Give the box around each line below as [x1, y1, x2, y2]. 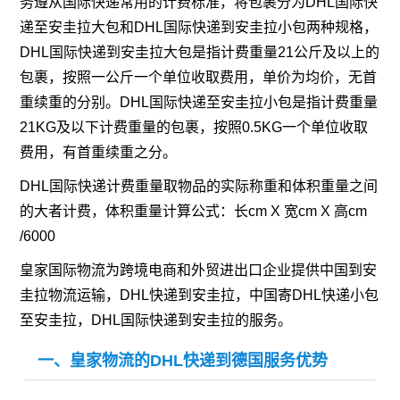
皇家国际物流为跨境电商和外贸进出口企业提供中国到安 [20, 262, 378, 279]
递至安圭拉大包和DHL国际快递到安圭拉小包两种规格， [20, 20, 379, 36]
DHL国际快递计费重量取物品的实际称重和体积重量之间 [20, 179, 379, 195]
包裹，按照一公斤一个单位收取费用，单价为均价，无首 [20, 70, 378, 86]
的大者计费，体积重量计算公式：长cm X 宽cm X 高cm [20, 204, 368, 220]
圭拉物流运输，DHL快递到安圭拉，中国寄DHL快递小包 [20, 287, 379, 304]
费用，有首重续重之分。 [20, 145, 178, 161]
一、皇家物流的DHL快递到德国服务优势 [37, 352, 329, 371]
